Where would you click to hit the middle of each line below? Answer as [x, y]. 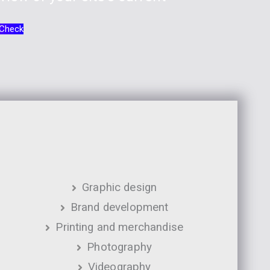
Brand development [119, 207]
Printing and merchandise [119, 227]
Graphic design [120, 187]
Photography [119, 247]
